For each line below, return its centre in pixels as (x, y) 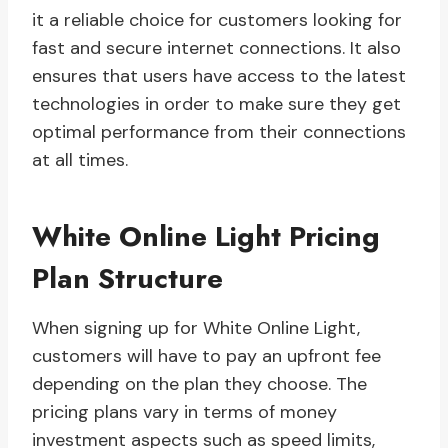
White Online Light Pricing (206, 237)
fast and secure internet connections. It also (216, 48)
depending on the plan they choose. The (199, 384)
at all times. (80, 160)
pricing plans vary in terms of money (184, 412)
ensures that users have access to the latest (219, 76)
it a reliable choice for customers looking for (217, 20)
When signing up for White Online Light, (196, 328)
